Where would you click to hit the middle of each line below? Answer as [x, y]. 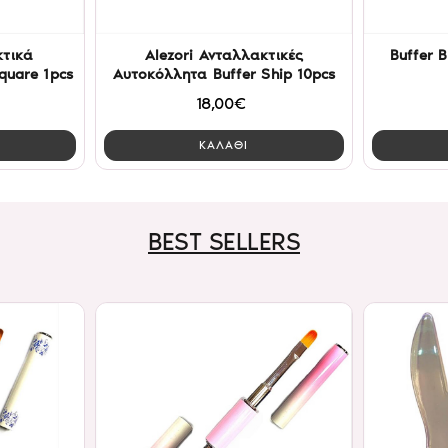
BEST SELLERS [224, 241]
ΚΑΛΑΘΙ [224, 145]
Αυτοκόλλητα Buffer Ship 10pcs [224, 74]
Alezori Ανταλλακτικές [223, 55]
